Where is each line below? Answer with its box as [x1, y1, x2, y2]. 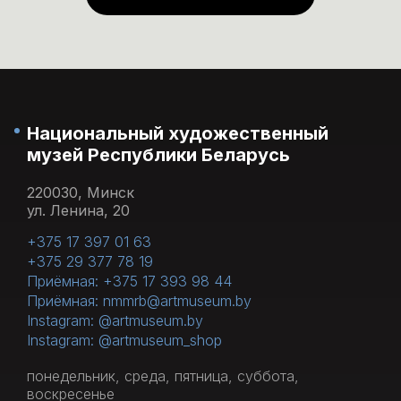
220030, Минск [27, 183, 134, 201]
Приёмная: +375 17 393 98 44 [27, 272, 232, 290]
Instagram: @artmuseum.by [27, 311, 203, 329]
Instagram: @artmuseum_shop [27, 331, 222, 349]
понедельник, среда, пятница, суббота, [27, 367, 299, 385]
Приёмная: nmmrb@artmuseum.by [27, 292, 252, 310]
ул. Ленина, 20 [27, 201, 130, 219]
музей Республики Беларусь [27, 144, 290, 166]
